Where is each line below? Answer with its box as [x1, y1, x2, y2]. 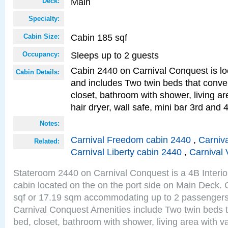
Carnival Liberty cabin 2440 [71, 147, 182, 157]
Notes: [40, 120, 60, 127]
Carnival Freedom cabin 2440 [71, 134, 191, 145]
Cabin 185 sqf [71, 32, 127, 43]
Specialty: [28, 15, 60, 22]
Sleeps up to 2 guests [71, 50, 159, 61]
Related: [34, 137, 60, 145]
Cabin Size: [23, 33, 60, 40]
